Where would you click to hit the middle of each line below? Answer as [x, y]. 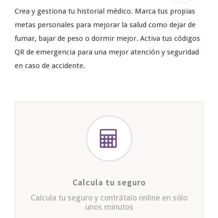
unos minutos [109, 207]
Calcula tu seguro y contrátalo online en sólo [109, 198]
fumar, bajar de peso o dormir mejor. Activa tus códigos [107, 38]
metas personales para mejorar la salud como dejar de [105, 25]
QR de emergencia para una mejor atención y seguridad [107, 52]
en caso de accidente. [50, 65]
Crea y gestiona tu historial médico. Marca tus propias [105, 11]
